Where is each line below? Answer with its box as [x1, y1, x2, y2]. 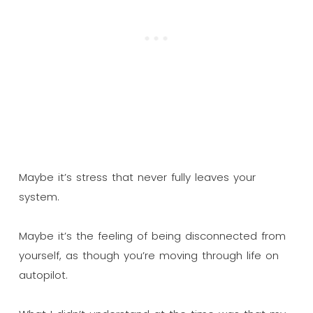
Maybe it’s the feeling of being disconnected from [18, 228, 286, 243]
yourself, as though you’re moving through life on [18, 247, 279, 263]
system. [18, 189, 59, 204]
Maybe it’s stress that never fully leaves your [18, 169, 256, 184]
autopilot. [18, 267, 68, 282]
